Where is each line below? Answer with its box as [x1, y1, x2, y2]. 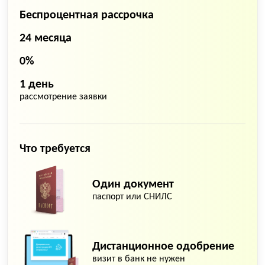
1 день [20, 79, 54, 91]
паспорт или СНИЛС [92, 192, 172, 202]
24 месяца [20, 33, 72, 44]
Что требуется [20, 143, 91, 155]
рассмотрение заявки [20, 92, 107, 102]
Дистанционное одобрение [92, 241, 234, 253]
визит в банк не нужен [92, 254, 185, 264]
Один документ [92, 179, 174, 190]
